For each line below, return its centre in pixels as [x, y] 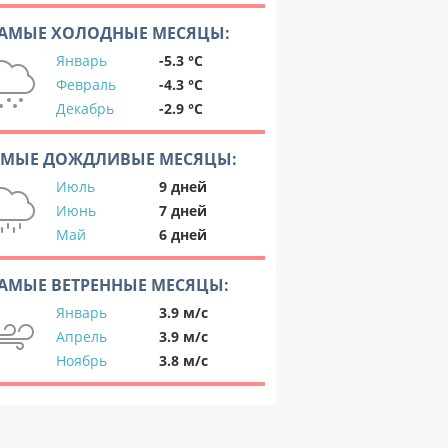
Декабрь [85, 108]
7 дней [183, 210]
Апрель [81, 336]
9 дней [183, 186]
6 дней [183, 234]
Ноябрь [81, 360]
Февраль [86, 84]
